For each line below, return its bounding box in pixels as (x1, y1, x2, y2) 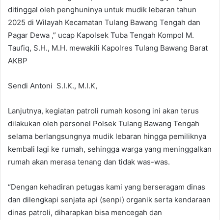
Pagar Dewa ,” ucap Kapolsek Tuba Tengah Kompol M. (8, 30, 194, 40)
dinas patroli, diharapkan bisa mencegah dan (8, 207, 162, 217)
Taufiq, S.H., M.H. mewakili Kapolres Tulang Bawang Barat (8, 43, 208, 53)
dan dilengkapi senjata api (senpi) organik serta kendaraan (8, 194, 211, 204)
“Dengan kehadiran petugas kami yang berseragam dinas (8, 182, 205, 192)
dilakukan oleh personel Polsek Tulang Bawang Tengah (8, 118, 199, 128)
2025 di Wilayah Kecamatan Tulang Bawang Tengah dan (8, 17, 200, 27)
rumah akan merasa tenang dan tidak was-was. (8, 157, 170, 166)
